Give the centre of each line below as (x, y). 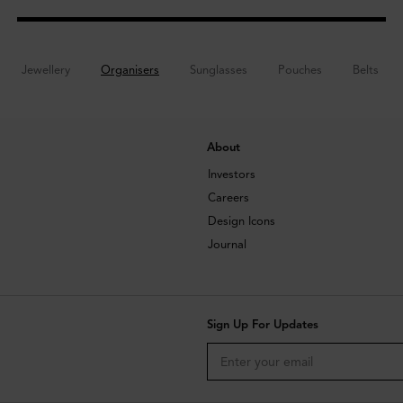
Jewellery (46, 70)
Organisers (130, 70)
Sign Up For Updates (262, 325)
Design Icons (241, 222)
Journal (227, 245)
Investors (231, 175)
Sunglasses (219, 70)
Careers (228, 198)
